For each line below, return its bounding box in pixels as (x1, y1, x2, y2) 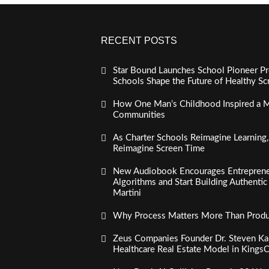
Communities (112, 110, 165, 119)
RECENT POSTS (100, 35, 177, 46)
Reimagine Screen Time (112, 144, 205, 153)
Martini (112, 189, 141, 198)
